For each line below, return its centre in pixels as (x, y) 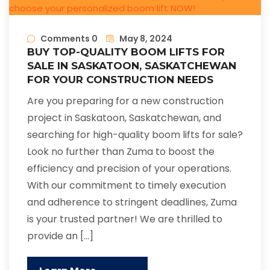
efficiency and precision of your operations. (129, 169)
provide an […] (60, 236)
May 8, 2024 (146, 39)
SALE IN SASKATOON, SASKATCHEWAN (132, 66)
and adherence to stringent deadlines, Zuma (132, 202)
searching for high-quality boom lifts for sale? (135, 135)
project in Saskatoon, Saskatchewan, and (124, 118)
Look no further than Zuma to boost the (121, 152)
